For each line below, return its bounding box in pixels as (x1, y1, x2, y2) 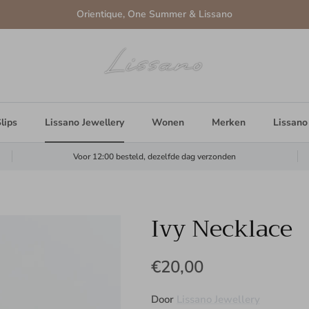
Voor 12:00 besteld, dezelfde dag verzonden (72, 150, 236, 162)
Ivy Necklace (150, 208, 292, 250)
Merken (211, 115, 246, 129)
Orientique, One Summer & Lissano (77, 7, 232, 21)
